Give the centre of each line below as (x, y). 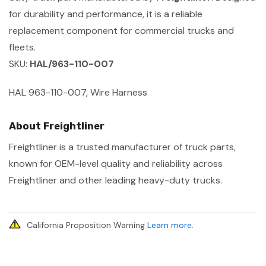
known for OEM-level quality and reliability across (116, 163)
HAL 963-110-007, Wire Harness (78, 92)
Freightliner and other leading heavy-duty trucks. (115, 180)
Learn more (170, 225)
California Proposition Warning (87, 225)
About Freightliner (57, 126)
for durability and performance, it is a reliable (106, 14)
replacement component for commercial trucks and (121, 30)
